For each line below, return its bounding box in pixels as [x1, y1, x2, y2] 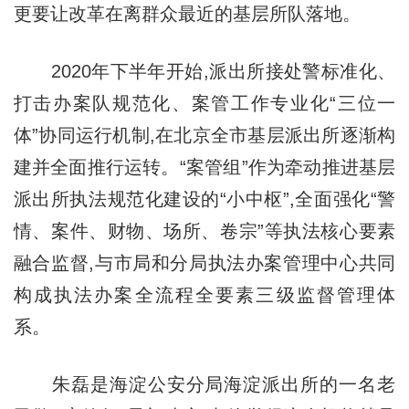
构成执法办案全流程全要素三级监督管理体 [13, 284, 396, 305]
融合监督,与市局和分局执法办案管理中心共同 [13, 252, 396, 273]
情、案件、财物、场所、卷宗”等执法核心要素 [13, 220, 396, 241]
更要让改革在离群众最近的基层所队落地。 [13, 3, 361, 24]
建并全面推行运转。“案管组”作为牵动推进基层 [13, 156, 396, 177]
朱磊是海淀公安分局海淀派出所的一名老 [13, 373, 396, 394]
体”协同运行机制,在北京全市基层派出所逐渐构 [13, 124, 396, 145]
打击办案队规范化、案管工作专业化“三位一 [13, 92, 396, 113]
